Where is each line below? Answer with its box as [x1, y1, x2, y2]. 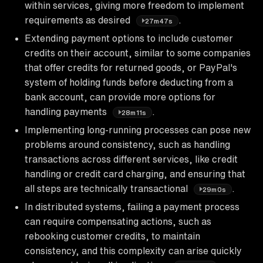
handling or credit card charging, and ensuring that [25, 168, 245, 178]
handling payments [25, 106, 109, 116]
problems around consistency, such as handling [25, 139, 230, 149]
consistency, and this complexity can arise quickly [25, 245, 242, 255]
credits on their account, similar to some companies [25, 48, 251, 58]
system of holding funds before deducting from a [25, 77, 233, 87]
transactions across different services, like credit [25, 154, 238, 164]
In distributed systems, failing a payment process [25, 201, 240, 211]
